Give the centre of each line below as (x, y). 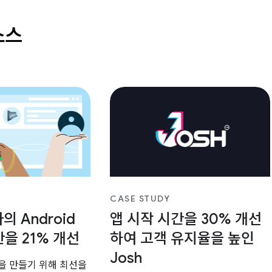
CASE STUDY (140, 198)
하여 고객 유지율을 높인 (182, 238)
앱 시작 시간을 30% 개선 (186, 219)
